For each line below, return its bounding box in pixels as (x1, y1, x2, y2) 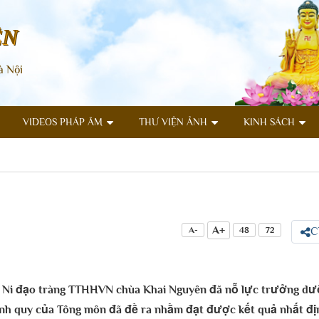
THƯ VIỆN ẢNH (139, 116, 207, 127)
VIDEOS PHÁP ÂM (23, 116, 103, 127)
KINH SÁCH (244, 116, 295, 127)
